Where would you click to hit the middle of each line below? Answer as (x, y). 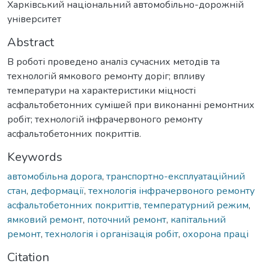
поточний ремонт (127, 219)
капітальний (198, 219)
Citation (28, 257)
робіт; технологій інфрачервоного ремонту (105, 119)
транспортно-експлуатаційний (176, 176)
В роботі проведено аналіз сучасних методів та (113, 62)
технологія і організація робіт (112, 234)
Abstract (31, 42)
